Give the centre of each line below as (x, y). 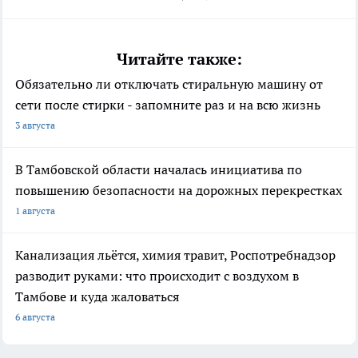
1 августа (35, 210)
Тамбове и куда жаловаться (97, 296)
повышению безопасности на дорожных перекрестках (179, 190)
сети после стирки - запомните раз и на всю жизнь (168, 104)
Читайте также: (179, 59)
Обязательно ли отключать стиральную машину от (169, 84)
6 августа (35, 316)
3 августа (35, 125)
